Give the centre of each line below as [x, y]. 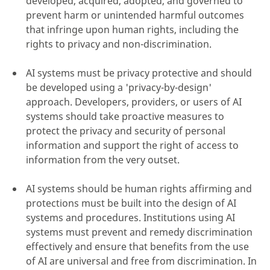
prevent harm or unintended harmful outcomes [135, 15]
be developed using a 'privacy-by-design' [119, 87]
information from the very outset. [103, 160]
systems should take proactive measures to [125, 116]
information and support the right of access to [132, 145]
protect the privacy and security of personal [126, 131]
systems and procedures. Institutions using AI [130, 218]
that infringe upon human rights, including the [132, 30]
